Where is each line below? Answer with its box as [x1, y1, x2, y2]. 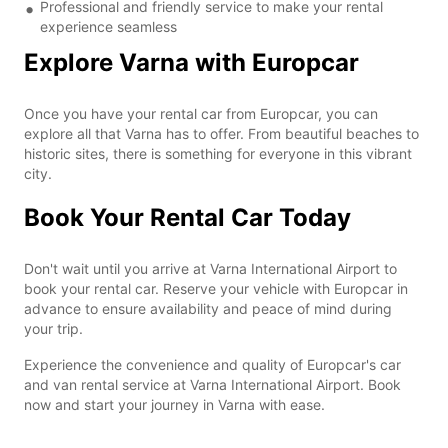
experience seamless [40, 17, 177, 35]
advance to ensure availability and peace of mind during [24, 299, 392, 317]
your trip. [24, 319, 83, 337]
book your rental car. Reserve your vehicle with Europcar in [24, 279, 408, 297]
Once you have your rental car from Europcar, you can [24, 104, 378, 122]
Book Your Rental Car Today [24, 202, 351, 232]
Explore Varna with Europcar [24, 47, 359, 77]
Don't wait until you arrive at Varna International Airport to [24, 259, 397, 277]
